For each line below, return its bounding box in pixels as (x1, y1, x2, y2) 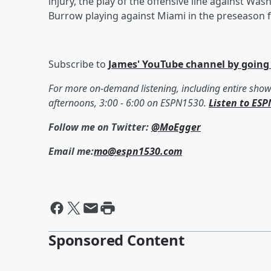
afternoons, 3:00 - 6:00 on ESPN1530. (48, 96, 209, 109)
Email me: (48, 145, 94, 158)
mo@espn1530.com (94, 145, 182, 158)
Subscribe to (48, 57, 108, 71)
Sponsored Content (48, 230, 184, 250)
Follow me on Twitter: (48, 120, 151, 134)
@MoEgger (151, 120, 201, 134)
